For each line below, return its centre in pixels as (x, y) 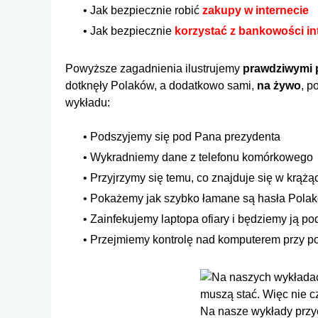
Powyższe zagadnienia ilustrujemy (154, 68)
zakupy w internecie (256, 10)
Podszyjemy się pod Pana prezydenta (185, 136)
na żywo (279, 85)
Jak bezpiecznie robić (146, 10)
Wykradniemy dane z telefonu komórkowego (202, 157)
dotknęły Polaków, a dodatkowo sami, (161, 85)
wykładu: (88, 102)
